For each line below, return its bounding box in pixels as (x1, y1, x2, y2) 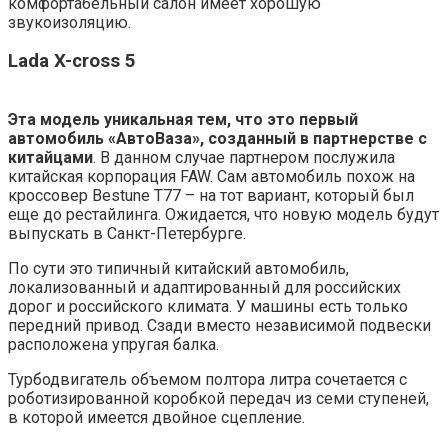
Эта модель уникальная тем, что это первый (8, 110, 358, 130)
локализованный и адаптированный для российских (8, 278, 401, 298)
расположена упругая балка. (8, 335, 219, 355)
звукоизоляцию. (8, 12, 131, 32)
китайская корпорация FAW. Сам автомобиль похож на (8, 167, 415, 187)
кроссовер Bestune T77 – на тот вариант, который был (8, 186, 414, 206)
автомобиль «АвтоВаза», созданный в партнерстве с (8, 129, 427, 149)
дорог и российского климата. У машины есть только (8, 297, 408, 317)
